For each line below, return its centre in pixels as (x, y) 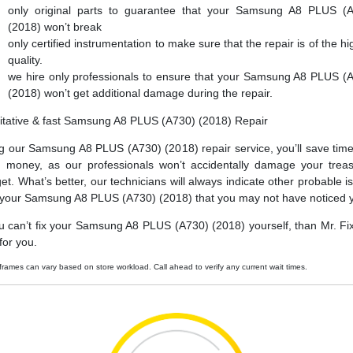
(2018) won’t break (55, 27)
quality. (25, 60)
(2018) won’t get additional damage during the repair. (140, 93)
